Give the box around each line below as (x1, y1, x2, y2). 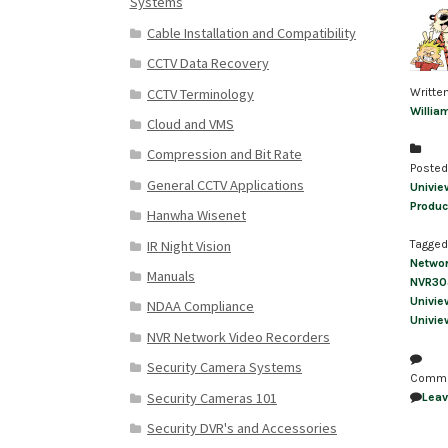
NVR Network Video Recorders (146, 327, 330, 346)
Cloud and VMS (146, 114, 234, 133)
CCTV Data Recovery (146, 54, 269, 73)
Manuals (146, 266, 195, 285)
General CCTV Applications (146, 175, 304, 194)
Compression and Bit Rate (146, 145, 302, 164)
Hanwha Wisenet (146, 206, 246, 225)
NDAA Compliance (146, 297, 254, 316)
